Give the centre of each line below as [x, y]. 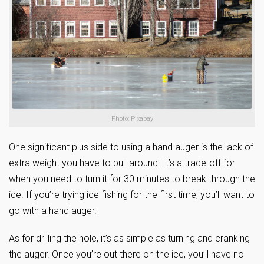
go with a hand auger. [53, 211]
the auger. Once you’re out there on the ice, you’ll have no [126, 255]
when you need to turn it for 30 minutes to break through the [132, 179]
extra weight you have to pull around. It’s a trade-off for [122, 163]
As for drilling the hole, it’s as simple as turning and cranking [129, 239]
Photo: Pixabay [132, 119]
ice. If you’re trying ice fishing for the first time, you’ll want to [132, 195]
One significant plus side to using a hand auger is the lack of [131, 147]
